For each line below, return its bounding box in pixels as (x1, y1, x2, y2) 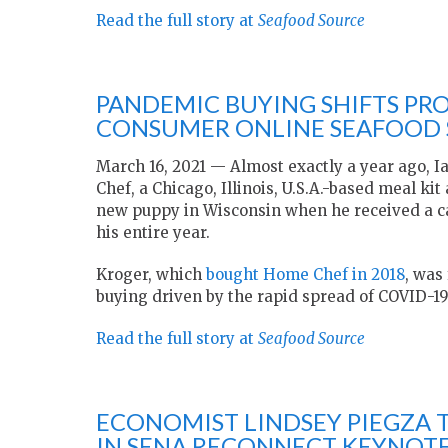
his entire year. (96, 223, 210, 243)
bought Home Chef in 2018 (206, 265, 405, 285)
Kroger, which (96, 265, 206, 285)
